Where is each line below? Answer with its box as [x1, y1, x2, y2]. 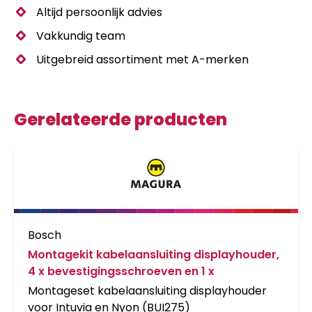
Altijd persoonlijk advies [36, 3, 162, 20]
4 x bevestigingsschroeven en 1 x [28, 263, 214, 280]
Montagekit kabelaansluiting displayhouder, [28, 247, 279, 263]
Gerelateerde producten [14, 107, 227, 131]
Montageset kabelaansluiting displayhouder [28, 283, 267, 299]
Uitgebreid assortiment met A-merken [36, 51, 249, 68]
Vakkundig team [36, 27, 125, 44]
